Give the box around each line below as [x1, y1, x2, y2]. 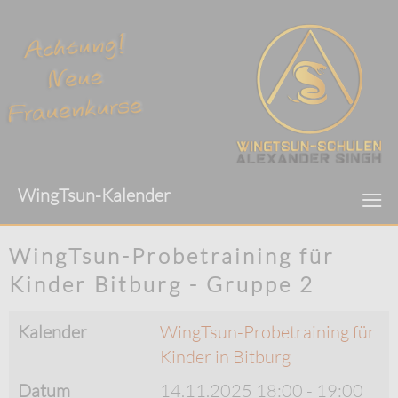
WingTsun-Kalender [18, 183, 171, 206]
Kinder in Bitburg [160, 346, 291, 369]
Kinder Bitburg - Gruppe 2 [9, 270, 314, 298]
